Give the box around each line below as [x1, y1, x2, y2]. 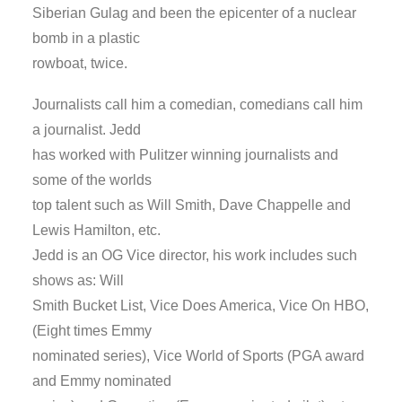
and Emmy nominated [32, 373, 171, 389]
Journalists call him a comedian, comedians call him [32, 97, 363, 112]
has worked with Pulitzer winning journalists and [32, 147, 338, 162]
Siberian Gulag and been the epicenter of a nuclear [32, 5, 356, 21]
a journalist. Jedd [32, 122, 141, 137]
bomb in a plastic [32, 31, 140, 46]
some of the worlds [32, 172, 152, 188]
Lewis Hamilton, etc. [32, 223, 161, 238]
